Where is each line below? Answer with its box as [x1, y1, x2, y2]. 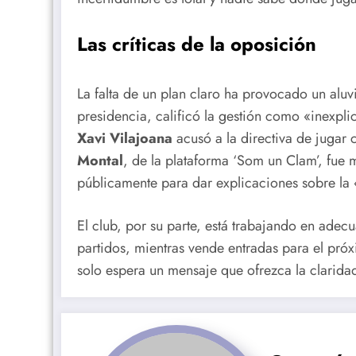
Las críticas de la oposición [77, 30, 316, 59]
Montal [77, 150, 123, 172]
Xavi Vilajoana [77, 128, 172, 149]
